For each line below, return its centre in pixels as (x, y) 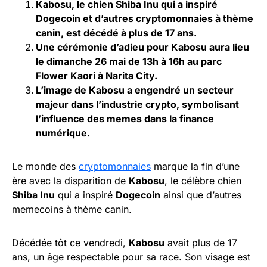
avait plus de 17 (201, 243)
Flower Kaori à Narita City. (97, 76)
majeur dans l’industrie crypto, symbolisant (137, 104)
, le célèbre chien (203, 181)
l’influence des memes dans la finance (125, 119)
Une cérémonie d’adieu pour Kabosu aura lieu (142, 47)
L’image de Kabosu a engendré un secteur (135, 90)
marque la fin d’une (195, 166)
